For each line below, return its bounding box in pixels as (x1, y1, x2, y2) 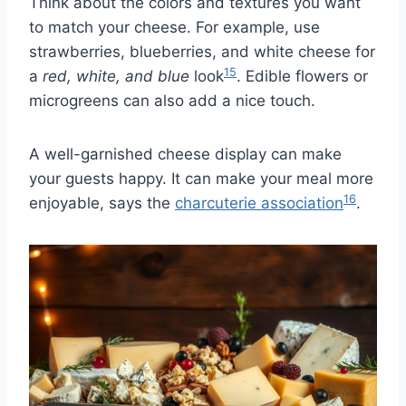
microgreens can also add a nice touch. (29, 92, 315, 111)
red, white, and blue (43, 67, 189, 86)
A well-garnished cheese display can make (29, 145, 342, 164)
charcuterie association (175, 194, 343, 213)
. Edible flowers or (237, 67, 368, 86)
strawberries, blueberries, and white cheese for (29, 43, 375, 62)
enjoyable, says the (29, 194, 175, 213)
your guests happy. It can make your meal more (29, 169, 373, 188)
